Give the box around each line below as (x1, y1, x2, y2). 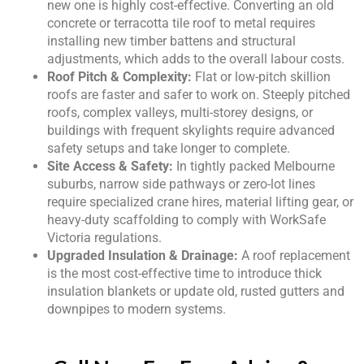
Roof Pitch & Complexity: (47, 69, 192, 85)
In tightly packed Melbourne (173, 158, 335, 175)
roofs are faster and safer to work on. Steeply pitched (47, 87, 350, 103)
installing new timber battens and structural (47, 33, 296, 50)
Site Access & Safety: (47, 158, 173, 175)
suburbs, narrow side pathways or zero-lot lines (47, 176, 315, 193)
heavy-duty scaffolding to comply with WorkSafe (47, 212, 326, 228)
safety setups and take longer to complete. (47, 141, 290, 157)
